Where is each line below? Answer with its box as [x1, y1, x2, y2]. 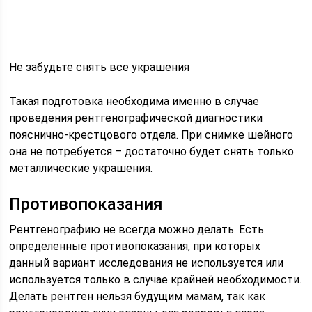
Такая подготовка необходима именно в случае [9, 94, 260, 108]
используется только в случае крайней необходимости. [9, 272, 302, 286]
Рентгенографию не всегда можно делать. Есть [9, 222, 265, 236]
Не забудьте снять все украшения [9, 60, 190, 74]
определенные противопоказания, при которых [9, 239, 261, 253]
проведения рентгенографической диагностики [9, 111, 263, 125]
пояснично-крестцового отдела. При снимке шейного [9, 127, 294, 141]
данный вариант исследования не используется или [9, 256, 284, 270]
